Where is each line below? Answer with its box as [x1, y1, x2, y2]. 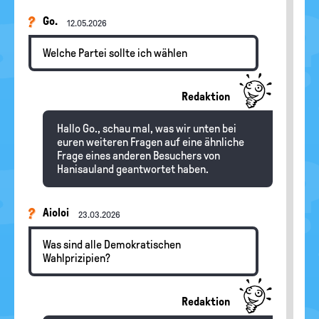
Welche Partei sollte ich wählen [43, 47, 187, 59]
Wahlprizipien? [43, 252, 110, 264]
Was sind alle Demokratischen [43, 239, 181, 251]
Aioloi [43, 206, 71, 219]
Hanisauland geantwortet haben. [57, 163, 209, 175]
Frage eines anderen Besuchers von [57, 150, 220, 162]
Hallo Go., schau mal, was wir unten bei [57, 122, 236, 135]
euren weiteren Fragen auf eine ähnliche [57, 136, 244, 148]
